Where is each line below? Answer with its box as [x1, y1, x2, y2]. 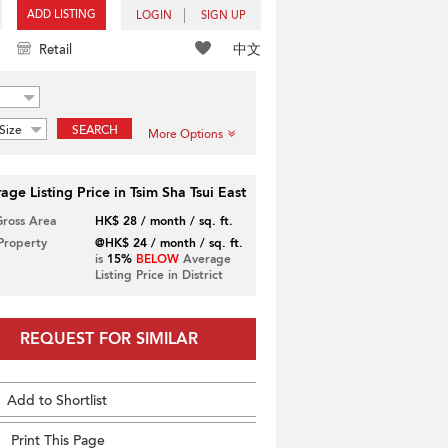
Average [178, 251, 231, 267]
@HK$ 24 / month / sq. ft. [94, 235, 243, 251]
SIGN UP [201, 8, 246, 23]
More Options [148, 126, 223, 142]
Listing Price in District [94, 267, 223, 283]
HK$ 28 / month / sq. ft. [94, 213, 233, 229]
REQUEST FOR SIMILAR [19, 328, 198, 350]
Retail [39, 41, 72, 59]
